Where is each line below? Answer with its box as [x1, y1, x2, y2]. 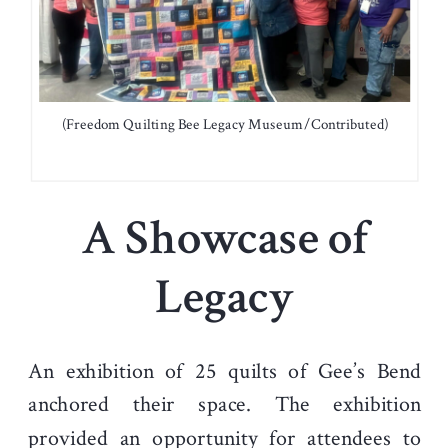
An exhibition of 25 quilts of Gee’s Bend [28, 356, 422, 386]
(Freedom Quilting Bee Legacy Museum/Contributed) [61, 115, 388, 135]
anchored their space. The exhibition [28, 390, 422, 420]
